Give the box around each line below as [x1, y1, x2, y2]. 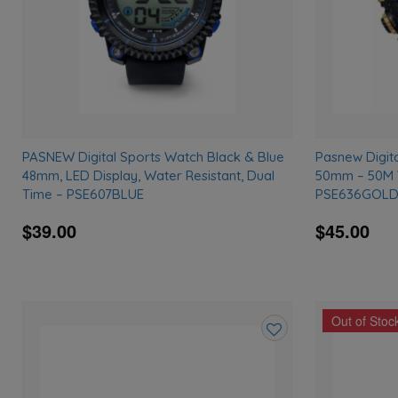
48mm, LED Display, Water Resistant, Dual [22, 166, 275, 184]
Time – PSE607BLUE [22, 185, 145, 203]
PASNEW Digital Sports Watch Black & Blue [22, 147, 285, 165]
